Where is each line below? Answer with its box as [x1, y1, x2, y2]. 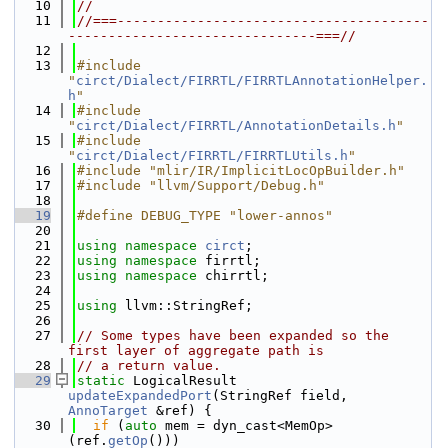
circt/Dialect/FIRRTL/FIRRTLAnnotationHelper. [76, 73, 428, 88]
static [77, 373, 125, 388]
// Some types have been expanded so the [77, 328, 389, 343]
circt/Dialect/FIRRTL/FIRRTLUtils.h [76, 148, 348, 163]
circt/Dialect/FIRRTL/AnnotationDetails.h [76, 118, 396, 133]
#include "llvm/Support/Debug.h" [77, 178, 325, 193]
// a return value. [77, 358, 221, 373]
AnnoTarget [68, 403, 148, 418]
